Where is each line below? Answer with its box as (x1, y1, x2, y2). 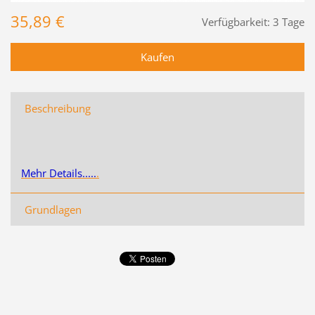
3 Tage (273, 14, 305, 29)
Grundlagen (24, 202, 82, 217)
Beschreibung (24, 101, 91, 115)
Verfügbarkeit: (202, 14, 271, 29)
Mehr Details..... (20, 165, 96, 180)
